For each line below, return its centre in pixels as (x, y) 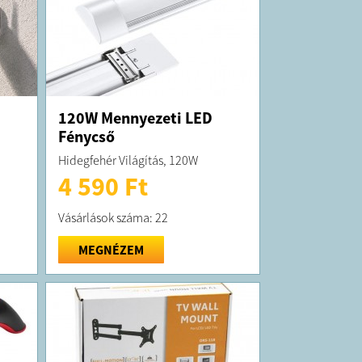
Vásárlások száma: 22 (113, 217)
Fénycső (86, 136)
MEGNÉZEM (111, 249)
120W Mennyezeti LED (135, 117)
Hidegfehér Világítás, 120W (128, 160)
